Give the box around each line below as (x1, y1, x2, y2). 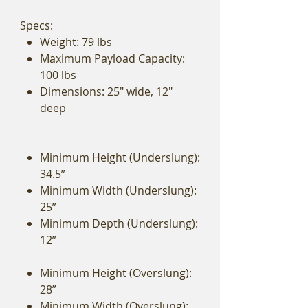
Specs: (20, 18, 53, 34)
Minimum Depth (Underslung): (39, 216, 198, 232)
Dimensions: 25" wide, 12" (39, 84, 173, 100)
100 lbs (39, 67, 76, 83)
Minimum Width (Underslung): (39, 183, 197, 199)
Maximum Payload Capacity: (39, 51, 185, 67)
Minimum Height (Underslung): (39, 150, 200, 166)
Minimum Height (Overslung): (39, 265, 192, 281)
